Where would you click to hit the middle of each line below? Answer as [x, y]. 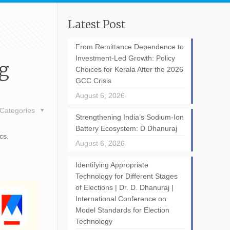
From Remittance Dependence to [129, 47]
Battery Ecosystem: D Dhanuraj [126, 128]
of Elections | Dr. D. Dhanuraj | [124, 187]
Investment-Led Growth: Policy [125, 58]
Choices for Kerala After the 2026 [129, 69]
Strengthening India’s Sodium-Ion [129, 117]
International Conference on [121, 199]
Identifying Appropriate [112, 165]
